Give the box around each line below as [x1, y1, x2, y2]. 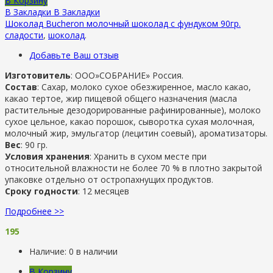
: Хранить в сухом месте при [90, 150, 207, 162]
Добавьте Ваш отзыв [29, 49, 119, 61]
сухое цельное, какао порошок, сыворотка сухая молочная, [5, 115, 255, 127]
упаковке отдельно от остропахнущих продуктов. [5, 173, 213, 185]
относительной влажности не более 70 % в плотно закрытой [5, 161, 262, 174]
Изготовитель [5, 69, 71, 81]
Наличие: [29, 245, 69, 257]
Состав [5, 80, 37, 93]
